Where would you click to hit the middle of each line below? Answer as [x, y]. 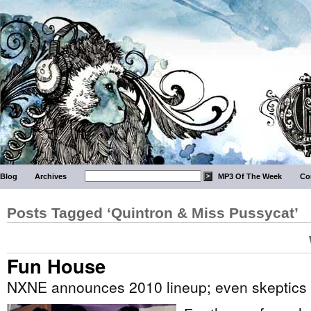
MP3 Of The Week [250, 176]
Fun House [56, 266]
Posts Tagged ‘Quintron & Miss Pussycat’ [153, 213]
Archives [51, 176]
